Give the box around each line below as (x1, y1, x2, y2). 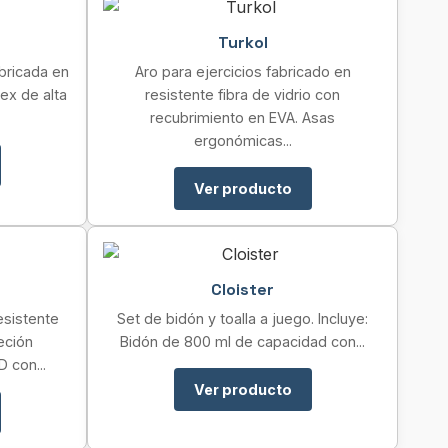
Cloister (211, 279, 274, 300)
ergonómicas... (193, 132, 292, 149)
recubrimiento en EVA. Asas (150, 109, 335, 126)
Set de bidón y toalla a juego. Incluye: (117, 310, 368, 327)
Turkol (217, 32, 268, 53)
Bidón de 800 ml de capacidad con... (120, 333, 365, 350)
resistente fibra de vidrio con (145, 86, 340, 103)
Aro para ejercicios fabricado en (134, 63, 351, 80)
